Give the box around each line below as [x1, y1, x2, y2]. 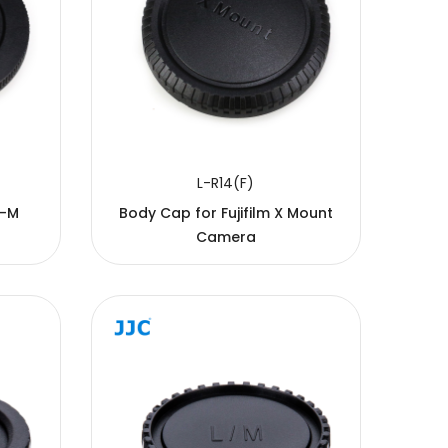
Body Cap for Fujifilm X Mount [118, 202, 333, 223]
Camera [195, 226, 256, 247]
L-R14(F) [197, 172, 255, 193]
